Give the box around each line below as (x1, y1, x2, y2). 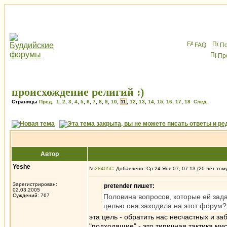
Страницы (12, 99, 39, 104)
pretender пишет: (104, 182, 155, 190)
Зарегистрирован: (13, 181, 57, 187)
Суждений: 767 (13, 193, 50, 198)
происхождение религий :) (12, 86, 144, 98)
